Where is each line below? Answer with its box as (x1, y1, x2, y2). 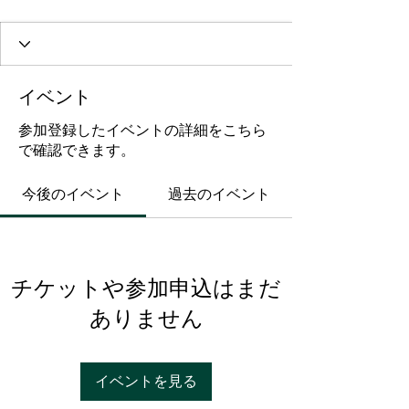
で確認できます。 (18, 142, 135, 159)
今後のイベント (22, 185, 124, 203)
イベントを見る (95, 372, 197, 390)
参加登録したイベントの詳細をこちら (18, 121, 267, 139)
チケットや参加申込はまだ (11, 275, 281, 301)
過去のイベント (168, 185, 270, 203)
